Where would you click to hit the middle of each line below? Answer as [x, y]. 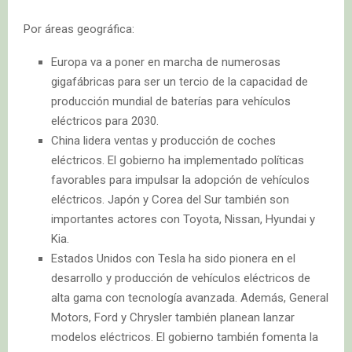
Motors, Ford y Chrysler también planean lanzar [173, 317]
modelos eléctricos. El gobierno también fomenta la [185, 337]
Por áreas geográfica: [79, 29]
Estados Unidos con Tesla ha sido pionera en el [173, 258]
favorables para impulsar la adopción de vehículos [180, 180]
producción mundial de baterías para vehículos [171, 101]
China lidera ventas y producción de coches [163, 140]
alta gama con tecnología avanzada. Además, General [190, 297]
